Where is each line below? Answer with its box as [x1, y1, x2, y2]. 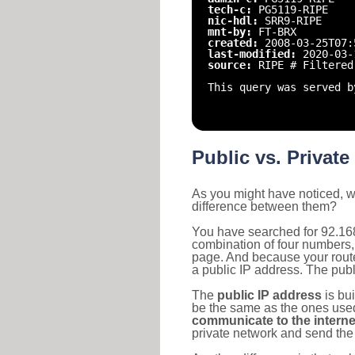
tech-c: [208, 3, 258, 16]
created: [208, 36, 265, 49]
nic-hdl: [208, 14, 265, 27]
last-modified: [208, 48, 303, 60]
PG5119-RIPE [258, 3, 328, 16]
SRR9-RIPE [265, 14, 322, 27]
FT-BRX [258, 25, 296, 38]
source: [208, 59, 258, 71]
